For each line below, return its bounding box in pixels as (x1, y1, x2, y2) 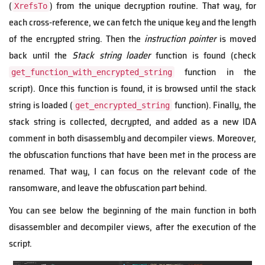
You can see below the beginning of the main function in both (9, 203, 256, 218)
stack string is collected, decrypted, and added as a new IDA (9, 114, 256, 130)
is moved (216, 31, 256, 47)
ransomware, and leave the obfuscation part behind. (9, 180, 207, 196)
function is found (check (150, 48, 257, 63)
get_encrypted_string (75, 101, 170, 111)
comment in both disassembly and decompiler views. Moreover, (9, 131, 256, 146)
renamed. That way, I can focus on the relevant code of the (9, 164, 256, 179)
